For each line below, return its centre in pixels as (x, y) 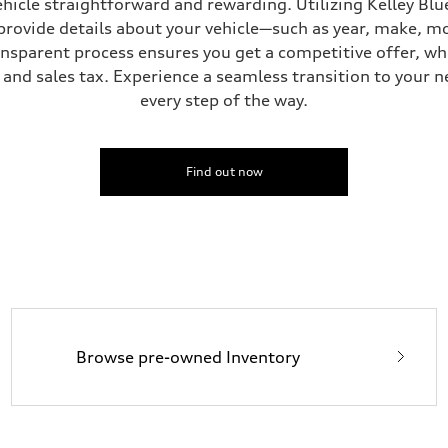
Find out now (224, 172)
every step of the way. (224, 100)
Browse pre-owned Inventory (187, 357)
